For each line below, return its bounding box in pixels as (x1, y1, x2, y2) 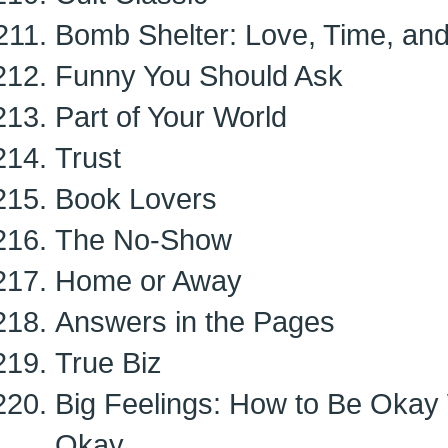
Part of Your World (55, 100, 287, 133)
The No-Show (55, 223, 232, 256)
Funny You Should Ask (55, 59, 343, 92)
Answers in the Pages (55, 305, 335, 338)
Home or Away (55, 264, 242, 297)
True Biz (55, 346, 162, 379)
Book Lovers (55, 182, 217, 215)
